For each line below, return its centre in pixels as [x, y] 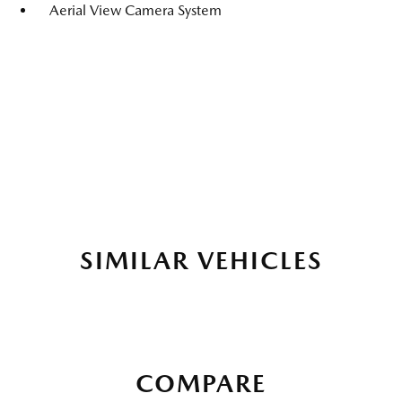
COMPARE [201, 383]
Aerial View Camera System [135, 10]
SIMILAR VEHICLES [201, 260]
